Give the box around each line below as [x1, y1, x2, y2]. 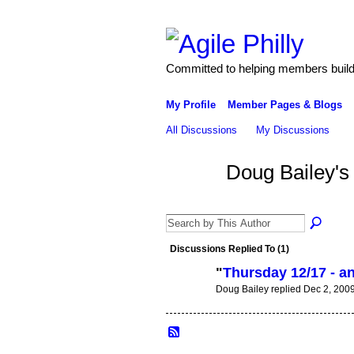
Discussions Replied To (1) [169, 243, 289, 254]
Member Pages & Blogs [227, 98, 342, 111]
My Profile [165, 98, 216, 111]
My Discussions [256, 123, 330, 136]
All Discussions [165, 123, 237, 136]
